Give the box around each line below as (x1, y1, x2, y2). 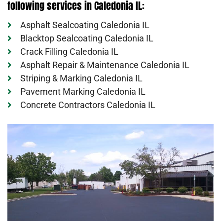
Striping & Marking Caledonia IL (20, 73, 143, 83)
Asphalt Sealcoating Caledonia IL (20, 19, 150, 30)
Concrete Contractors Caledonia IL (20, 99, 156, 110)
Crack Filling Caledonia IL (20, 46, 119, 57)
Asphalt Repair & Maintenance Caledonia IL (20, 59, 190, 70)
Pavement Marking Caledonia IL (20, 86, 146, 97)
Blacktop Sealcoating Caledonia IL (20, 33, 154, 43)
